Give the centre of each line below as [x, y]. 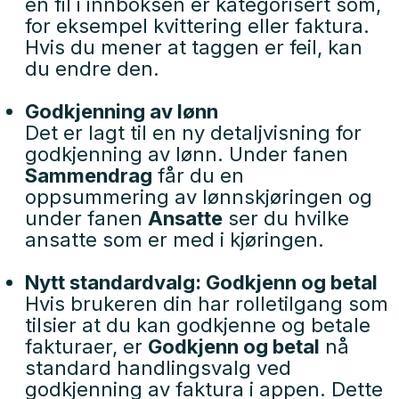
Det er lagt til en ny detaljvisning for [193, 133]
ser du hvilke [286, 218]
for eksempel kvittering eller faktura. [197, 26]
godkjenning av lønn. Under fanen [187, 154]
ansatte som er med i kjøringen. [175, 240]
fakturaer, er [86, 346]
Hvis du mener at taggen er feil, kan [194, 47]
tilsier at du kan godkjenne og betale [198, 325]
